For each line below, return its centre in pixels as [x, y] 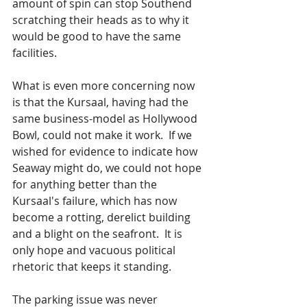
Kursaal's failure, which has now [96, 201]
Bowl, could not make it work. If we [103, 135]
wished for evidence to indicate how [106, 151]
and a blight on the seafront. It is [99, 234]
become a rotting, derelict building [103, 217]
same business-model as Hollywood [106, 119]
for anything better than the [86, 184]
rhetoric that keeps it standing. [93, 267]
